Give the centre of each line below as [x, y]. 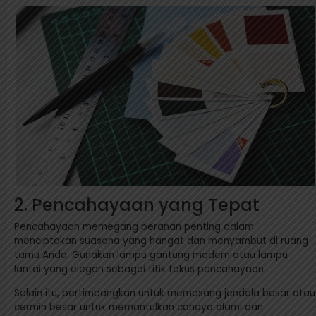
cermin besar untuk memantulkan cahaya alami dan [139, 307]
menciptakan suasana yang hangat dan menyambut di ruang [161, 241]
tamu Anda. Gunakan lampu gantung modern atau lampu [151, 255]
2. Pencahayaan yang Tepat [137, 205]
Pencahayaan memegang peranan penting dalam [134, 227]
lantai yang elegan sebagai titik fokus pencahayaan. [140, 269]
